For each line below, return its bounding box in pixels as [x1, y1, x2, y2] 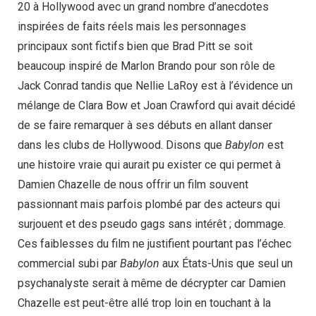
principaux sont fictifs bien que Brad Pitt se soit [18, 39, 253, 54]
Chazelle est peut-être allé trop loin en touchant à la [18, 296, 271, 310]
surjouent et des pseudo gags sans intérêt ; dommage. [18, 217, 286, 231]
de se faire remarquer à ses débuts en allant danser [18, 119, 272, 133]
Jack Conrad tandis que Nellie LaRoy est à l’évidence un [18, 79, 293, 93]
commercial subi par [18, 257, 120, 271]
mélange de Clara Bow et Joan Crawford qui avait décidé [18, 99, 296, 113]
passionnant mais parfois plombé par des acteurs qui [18, 197, 280, 212]
